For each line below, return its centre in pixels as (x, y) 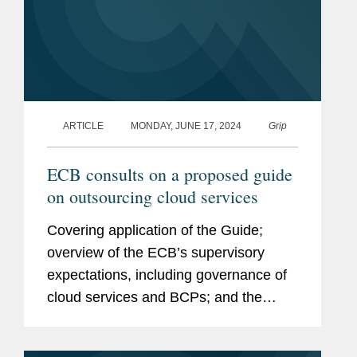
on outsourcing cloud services (153, 196)
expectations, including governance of (167, 275)
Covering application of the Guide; (155, 230)
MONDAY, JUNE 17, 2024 (186, 126)
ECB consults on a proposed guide (170, 174)
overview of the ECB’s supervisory (156, 252)
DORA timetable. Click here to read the (171, 319)
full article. (79, 341)
